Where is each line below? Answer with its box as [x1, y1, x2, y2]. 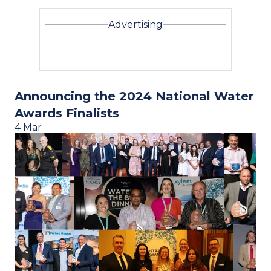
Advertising [108, 18, 163, 30]
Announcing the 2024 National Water [15, 88, 253, 103]
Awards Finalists [15, 105, 119, 120]
